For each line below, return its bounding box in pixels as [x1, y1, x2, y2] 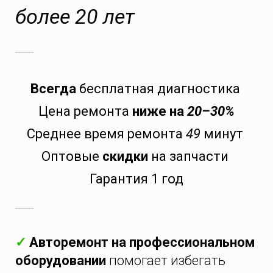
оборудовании [15, 253, 106, 269]
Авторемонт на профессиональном [26, 235, 255, 250]
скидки [102, 149, 148, 165]
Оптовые [41, 149, 102, 165]
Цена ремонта [38, 104, 132, 119]
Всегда [30, 81, 76, 97]
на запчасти [148, 149, 232, 165]
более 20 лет [15, 4, 135, 29]
